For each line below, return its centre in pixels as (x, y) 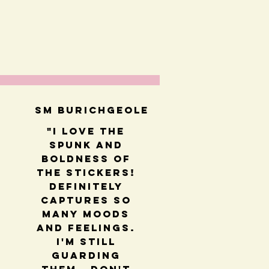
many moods (86, 214)
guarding (86, 255)
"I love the (86, 131)
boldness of (86, 159)
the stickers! (86, 173)
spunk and (86, 145)
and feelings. (86, 228)
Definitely (86, 186)
